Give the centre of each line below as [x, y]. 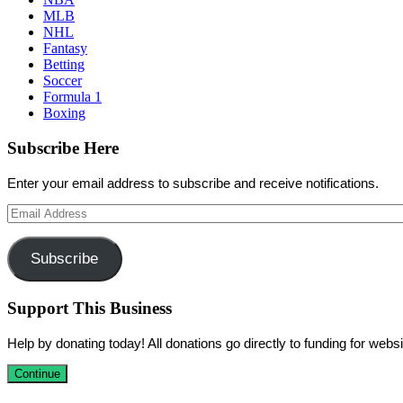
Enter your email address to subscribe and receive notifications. [193, 183]
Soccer [63, 81]
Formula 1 [72, 97]
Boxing [64, 113]
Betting [64, 65]
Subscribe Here [63, 148]
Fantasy [65, 49]
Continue [37, 373]
